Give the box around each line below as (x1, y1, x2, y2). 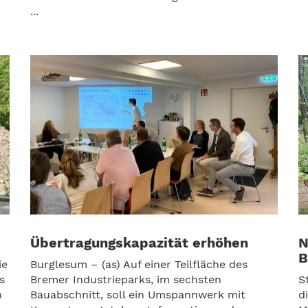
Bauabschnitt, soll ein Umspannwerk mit (30, 288, 245, 301)
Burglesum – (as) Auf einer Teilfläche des (30, 258, 247, 271)
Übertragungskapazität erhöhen (30, 234, 248, 251)
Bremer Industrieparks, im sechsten (30, 273, 221, 286)
